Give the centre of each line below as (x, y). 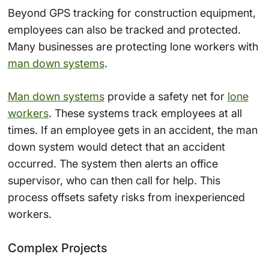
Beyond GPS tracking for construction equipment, (131, 13)
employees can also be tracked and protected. (124, 30)
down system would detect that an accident (116, 147)
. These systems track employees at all (145, 113)
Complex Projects (57, 248)
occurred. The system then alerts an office (113, 164)
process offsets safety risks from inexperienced (126, 198)
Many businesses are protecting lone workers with (133, 47)
